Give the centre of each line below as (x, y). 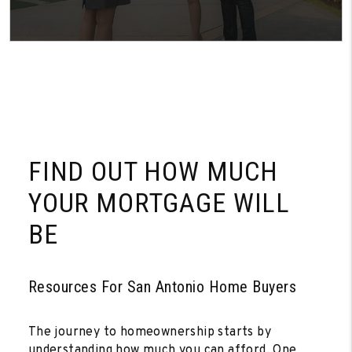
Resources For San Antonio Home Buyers (162, 286)
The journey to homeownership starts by (150, 332)
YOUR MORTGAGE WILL (159, 202)
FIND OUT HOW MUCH (153, 171)
